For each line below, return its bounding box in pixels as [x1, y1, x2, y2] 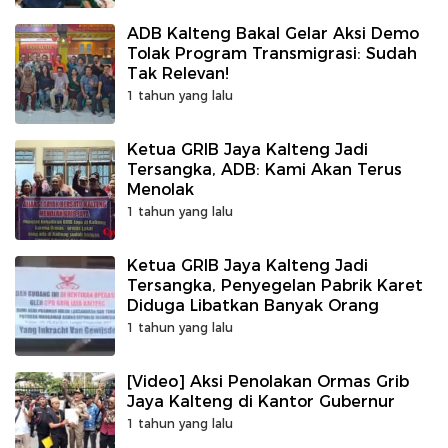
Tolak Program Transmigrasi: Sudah [127, 44, 417, 63]
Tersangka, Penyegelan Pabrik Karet [127, 276, 423, 295]
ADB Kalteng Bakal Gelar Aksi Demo [127, 24, 419, 43]
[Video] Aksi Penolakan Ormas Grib [127, 372, 409, 391]
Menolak [127, 180, 194, 199]
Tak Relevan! [127, 64, 229, 83]
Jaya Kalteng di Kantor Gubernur [127, 392, 395, 411]
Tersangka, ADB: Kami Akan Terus [127, 160, 402, 179]
